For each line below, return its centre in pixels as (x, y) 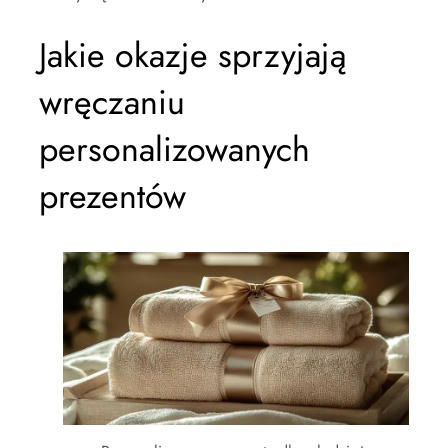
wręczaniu (112, 102)
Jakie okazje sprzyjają (192, 55)
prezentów (112, 196)
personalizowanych (174, 149)
